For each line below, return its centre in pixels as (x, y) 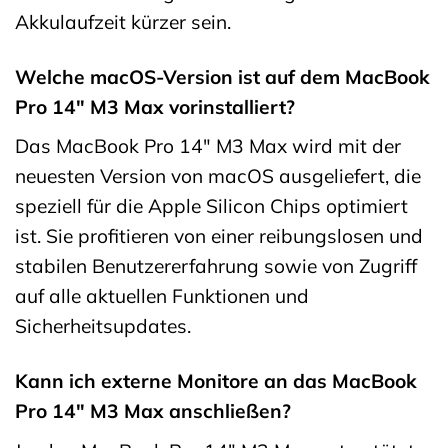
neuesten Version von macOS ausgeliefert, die (218, 176)
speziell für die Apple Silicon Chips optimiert (211, 206)
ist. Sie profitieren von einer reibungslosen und (219, 236)
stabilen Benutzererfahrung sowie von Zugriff (216, 266)
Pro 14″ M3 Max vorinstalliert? (155, 106)
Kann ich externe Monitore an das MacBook (216, 381)
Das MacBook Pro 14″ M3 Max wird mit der (208, 146)
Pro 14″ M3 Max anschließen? (153, 411)
